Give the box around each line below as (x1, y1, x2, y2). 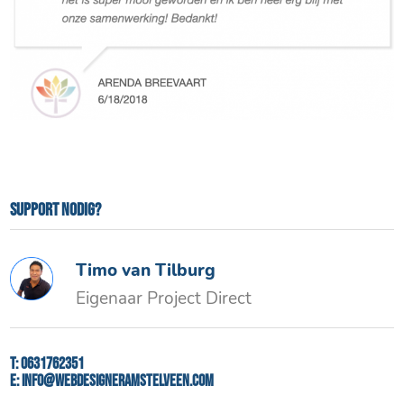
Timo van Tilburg (76, 259, 216, 283)
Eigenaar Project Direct (76, 287, 252, 311)
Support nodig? (10, 199, 102, 222)
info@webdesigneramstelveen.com (22, 372, 215, 391)
